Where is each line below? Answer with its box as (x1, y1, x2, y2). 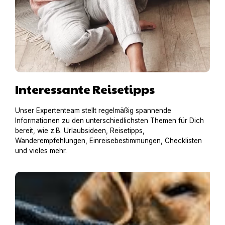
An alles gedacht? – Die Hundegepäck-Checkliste (15, 170, 201, 181)
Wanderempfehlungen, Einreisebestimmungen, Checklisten (15, 136, 202, 145)
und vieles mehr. (15, 146, 67, 155)
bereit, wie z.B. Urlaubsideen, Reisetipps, (15, 126, 145, 135)
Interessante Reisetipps (15, 80, 155, 97)
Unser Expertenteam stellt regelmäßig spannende (15, 106, 171, 115)
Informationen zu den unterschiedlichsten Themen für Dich (15, 116, 204, 125)
